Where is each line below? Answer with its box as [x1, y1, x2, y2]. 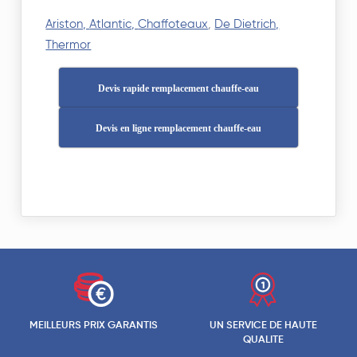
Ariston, [45, 18, 90, 31]
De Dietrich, [214, 18, 280, 31]
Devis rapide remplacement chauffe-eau [97, 83, 259, 95]
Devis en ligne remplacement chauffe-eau [95, 123, 261, 135]
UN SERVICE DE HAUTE [209, 320, 317, 331]
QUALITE [242, 335, 284, 346]
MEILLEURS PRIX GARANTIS [29, 320, 159, 331]
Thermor [45, 39, 92, 52]
